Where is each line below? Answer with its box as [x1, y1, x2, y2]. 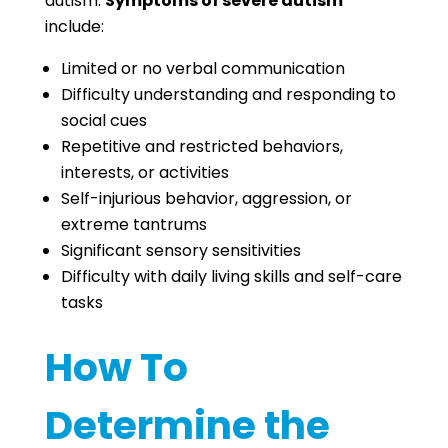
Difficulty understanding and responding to [60, 83, 396, 106]
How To [44, 340, 188, 395]
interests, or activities [60, 161, 229, 184]
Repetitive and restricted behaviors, [60, 135, 343, 158]
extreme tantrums [60, 213, 207, 236]
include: [44, 15, 104, 38]
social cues [60, 109, 147, 132]
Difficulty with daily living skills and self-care [60, 265, 402, 288]
